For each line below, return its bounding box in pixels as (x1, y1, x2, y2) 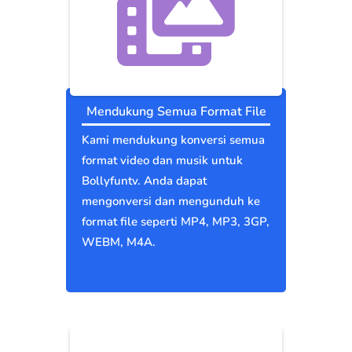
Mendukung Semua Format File (86, 103, 266, 121)
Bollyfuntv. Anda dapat (82, 173, 207, 189)
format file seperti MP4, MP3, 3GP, (82, 214, 269, 230)
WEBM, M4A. (82, 234, 156, 251)
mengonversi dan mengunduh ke (82, 193, 260, 210)
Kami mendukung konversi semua (82, 132, 265, 148)
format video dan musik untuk (82, 152, 243, 169)
